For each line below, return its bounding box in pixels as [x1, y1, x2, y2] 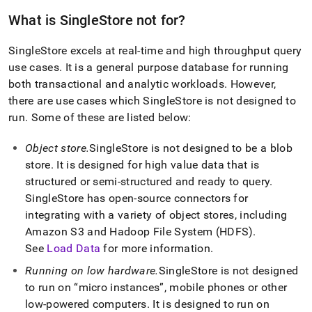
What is [8, 12, 60, 29]
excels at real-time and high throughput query [67, 44, 302, 57]
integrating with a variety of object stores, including [25, 208, 288, 221]
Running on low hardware [25, 264, 156, 277]
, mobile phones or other [164, 281, 288, 294]
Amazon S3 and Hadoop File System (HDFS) [25, 225, 253, 238]
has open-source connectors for [84, 192, 249, 205]
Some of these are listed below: [28, 111, 192, 124]
